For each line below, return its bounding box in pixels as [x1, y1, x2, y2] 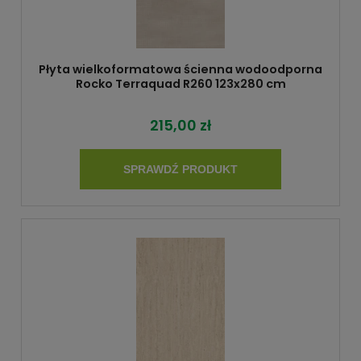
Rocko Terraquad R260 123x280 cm [75, 76, 286, 93]
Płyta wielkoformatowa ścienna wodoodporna [39, 61, 322, 78]
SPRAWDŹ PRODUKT [123, 162, 238, 176]
